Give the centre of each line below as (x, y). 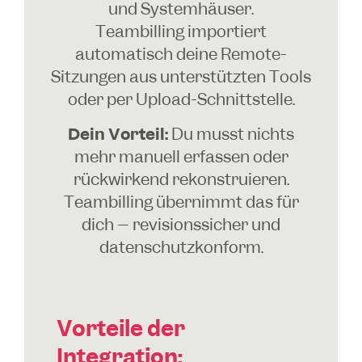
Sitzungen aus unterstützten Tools (181, 77)
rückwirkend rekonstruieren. (181, 179)
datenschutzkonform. (181, 246)
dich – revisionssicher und (181, 224)
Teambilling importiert (181, 32)
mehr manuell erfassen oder (181, 156)
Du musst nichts (231, 133)
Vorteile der (121, 329)
